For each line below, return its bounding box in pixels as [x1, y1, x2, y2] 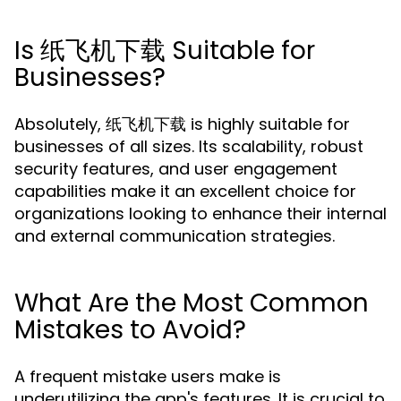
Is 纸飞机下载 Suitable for [14, 33, 315, 68]
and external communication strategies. [14, 225, 335, 247]
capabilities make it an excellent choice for [14, 180, 356, 202]
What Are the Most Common [14, 286, 369, 320]
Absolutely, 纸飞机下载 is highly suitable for [14, 113, 350, 135]
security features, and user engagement [14, 158, 337, 180]
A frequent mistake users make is [14, 365, 281, 388]
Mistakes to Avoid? [14, 312, 246, 347]
